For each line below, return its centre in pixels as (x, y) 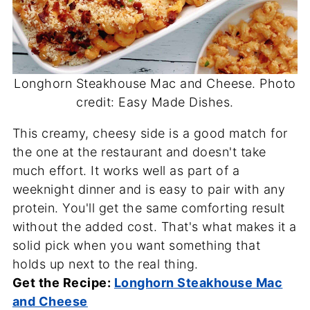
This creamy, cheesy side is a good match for (150, 134)
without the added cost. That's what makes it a (154, 227)
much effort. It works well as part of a (126, 171)
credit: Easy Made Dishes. (155, 102)
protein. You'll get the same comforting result (148, 208)
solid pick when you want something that (136, 246)
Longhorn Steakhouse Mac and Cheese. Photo (155, 84)
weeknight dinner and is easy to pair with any (149, 190)
